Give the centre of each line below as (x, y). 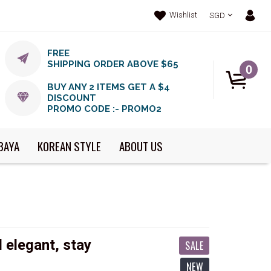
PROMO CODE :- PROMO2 (104, 109)
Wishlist (183, 15)
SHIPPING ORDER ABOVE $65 (113, 64)
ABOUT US (141, 146)
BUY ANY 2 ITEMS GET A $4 (109, 87)
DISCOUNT (72, 98)
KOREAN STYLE (69, 146)
